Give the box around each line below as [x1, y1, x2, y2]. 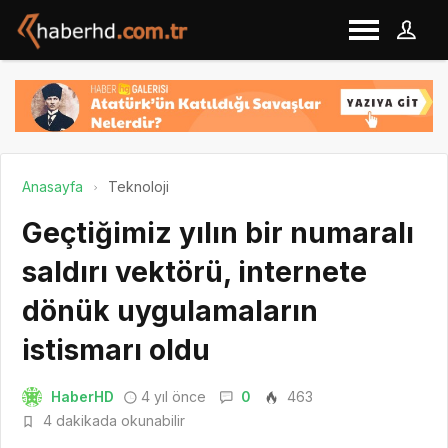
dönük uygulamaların [22, 293, 318, 328]
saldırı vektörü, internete [22, 254, 367, 289]
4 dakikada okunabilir [39, 411, 185, 429]
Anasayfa [22, 177, 83, 195]
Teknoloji [108, 177, 169, 195]
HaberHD [51, 387, 114, 405]
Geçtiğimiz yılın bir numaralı [22, 215, 414, 250]
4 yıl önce [141, 387, 206, 405]
